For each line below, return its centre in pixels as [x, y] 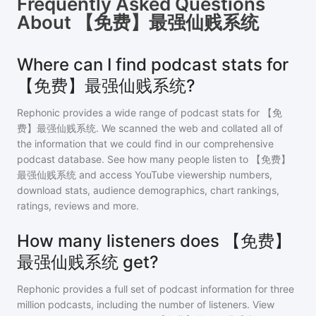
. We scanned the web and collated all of [189, 128]
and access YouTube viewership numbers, [176, 175]
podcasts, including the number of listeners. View [160, 304]
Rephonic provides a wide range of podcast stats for [140, 113]
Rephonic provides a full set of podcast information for [142, 289]
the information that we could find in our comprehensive [145, 144]
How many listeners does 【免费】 [154, 241]
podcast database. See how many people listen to [134, 159]
